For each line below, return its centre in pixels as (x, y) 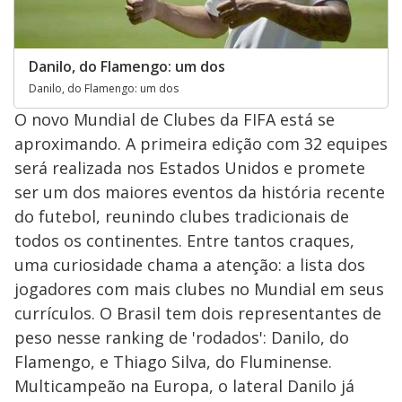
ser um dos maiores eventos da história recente (200, 192)
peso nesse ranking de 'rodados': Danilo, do (182, 337)
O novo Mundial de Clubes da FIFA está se (175, 119)
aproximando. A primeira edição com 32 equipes (201, 143)
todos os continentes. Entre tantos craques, (184, 240)
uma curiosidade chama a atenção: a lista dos (190, 264)
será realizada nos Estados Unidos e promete (190, 167)
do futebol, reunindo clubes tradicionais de (182, 216)
